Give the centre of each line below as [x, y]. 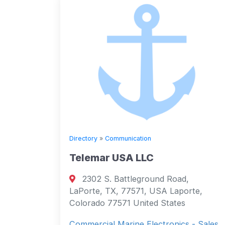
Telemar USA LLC [111, 158]
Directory [83, 139]
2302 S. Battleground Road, [134, 179]
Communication [128, 139]
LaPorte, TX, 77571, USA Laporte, [136, 191]
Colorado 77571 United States [127, 203]
